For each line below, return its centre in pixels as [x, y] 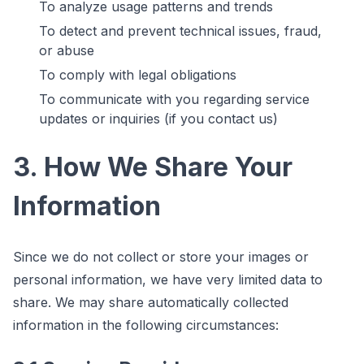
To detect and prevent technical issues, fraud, [180, 30]
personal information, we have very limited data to [168, 279]
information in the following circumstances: [146, 325]
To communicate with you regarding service [174, 99]
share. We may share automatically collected [151, 302]
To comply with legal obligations [138, 74]
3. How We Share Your [153, 167]
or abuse [67, 50]
